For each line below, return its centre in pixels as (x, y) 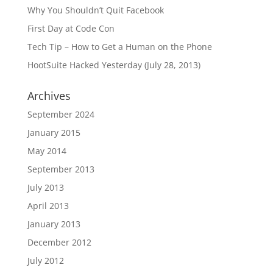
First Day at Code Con (71, 28)
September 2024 (61, 114)
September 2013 (61, 169)
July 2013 (45, 187)
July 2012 (45, 261)
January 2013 (54, 224)
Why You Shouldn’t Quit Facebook (95, 10)
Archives (49, 96)
